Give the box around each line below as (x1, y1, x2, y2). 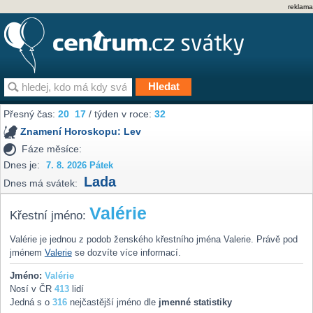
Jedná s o (9, 296, 52, 307)
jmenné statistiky (158, 296, 232, 307)
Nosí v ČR (9, 283, 54, 294)
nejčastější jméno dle (66, 296, 159, 307)
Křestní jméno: (9, 209, 89, 223)
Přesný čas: (3, 108, 59, 120)
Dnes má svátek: (3, 177, 78, 189)
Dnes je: (3, 159, 41, 170)
